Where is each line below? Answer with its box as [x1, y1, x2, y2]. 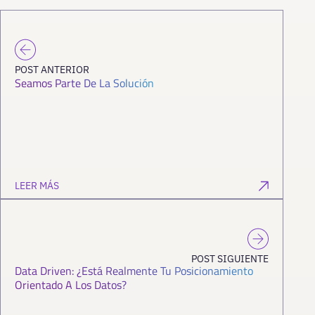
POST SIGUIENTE [191, 252, 269, 265]
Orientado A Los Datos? [15, 276, 127, 293]
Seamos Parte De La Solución [15, 74, 154, 91]
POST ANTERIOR [15, 63, 89, 76]
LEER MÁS [15, 179, 59, 192]
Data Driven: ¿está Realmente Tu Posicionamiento [15, 262, 253, 279]
